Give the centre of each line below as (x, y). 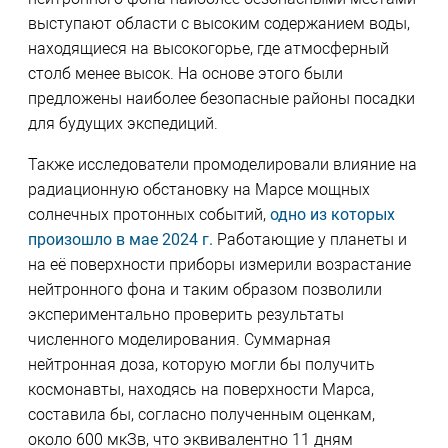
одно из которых (332, 215)
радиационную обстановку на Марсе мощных (198, 190)
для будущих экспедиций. (122, 124)
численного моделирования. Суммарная (179, 340)
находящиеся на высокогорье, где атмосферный (208, 49)
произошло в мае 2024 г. (120, 240)
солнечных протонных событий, (148, 215)
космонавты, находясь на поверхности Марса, (200, 390)
